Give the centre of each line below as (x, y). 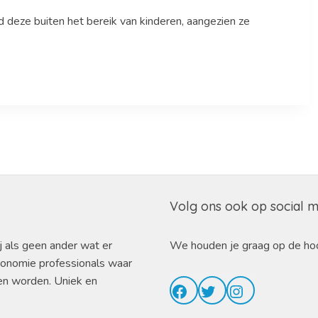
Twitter (226, 291)
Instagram (266, 291)
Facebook (207, 291)
